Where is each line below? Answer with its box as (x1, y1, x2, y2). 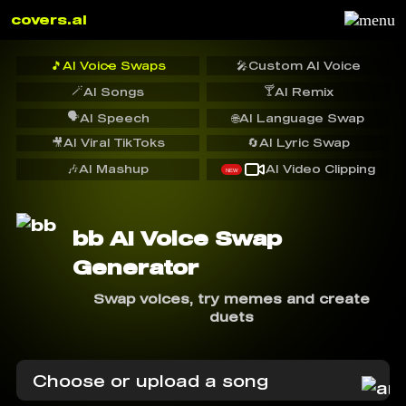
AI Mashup (79, 162, 149, 176)
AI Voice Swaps (62, 58, 166, 72)
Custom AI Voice (247, 58, 361, 72)
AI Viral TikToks (63, 136, 165, 150)
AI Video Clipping (265, 162, 375, 176)
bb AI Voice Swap (72, 227, 282, 250)
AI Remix (274, 84, 333, 99)
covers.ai (11, 11, 87, 27)
